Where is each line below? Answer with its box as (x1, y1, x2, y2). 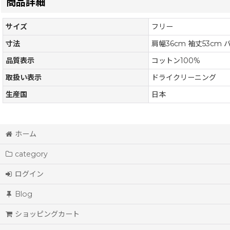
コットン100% (151, 56, 200, 66)
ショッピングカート (15, 209, 80, 219)
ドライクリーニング (151, 73, 216, 83)
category (15, 149, 48, 159)
